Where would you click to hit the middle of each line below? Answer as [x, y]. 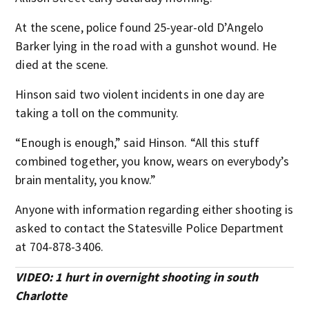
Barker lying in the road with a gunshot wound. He [146, 46]
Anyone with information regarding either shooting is [154, 210]
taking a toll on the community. [97, 113]
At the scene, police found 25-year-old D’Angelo [140, 28]
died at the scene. [62, 65]
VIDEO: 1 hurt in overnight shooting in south [137, 277]
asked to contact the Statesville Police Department [150, 228]
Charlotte [41, 296]
